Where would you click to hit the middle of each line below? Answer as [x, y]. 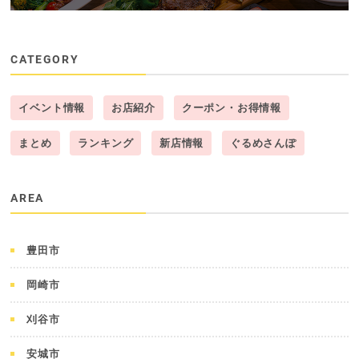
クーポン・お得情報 [231, 108]
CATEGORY [45, 60]
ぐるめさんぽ [263, 143]
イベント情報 [52, 108]
